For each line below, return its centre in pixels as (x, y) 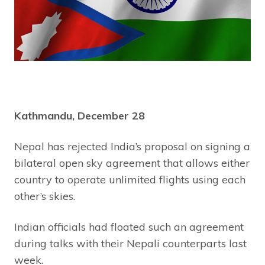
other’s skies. (45, 196)
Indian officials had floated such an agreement (129, 227)
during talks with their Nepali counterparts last (130, 243)
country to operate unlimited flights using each (130, 179)
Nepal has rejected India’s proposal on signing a (132, 146)
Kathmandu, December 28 (80, 115)
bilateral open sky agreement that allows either (132, 163)
